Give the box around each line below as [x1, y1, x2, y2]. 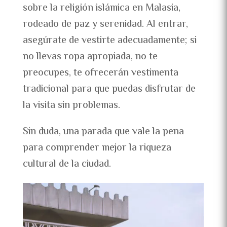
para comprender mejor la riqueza [22, 140, 171, 156]
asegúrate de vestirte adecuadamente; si [22, 32, 197, 49]
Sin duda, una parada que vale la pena [22, 124, 184, 140]
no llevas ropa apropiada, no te [22, 49, 158, 65]
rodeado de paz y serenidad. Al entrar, [22, 16, 188, 32]
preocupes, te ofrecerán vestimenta [22, 65, 178, 81]
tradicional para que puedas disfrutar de [22, 81, 196, 97]
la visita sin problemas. [22, 97, 120, 113]
